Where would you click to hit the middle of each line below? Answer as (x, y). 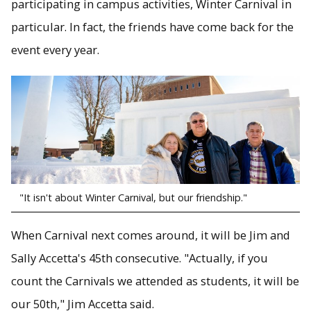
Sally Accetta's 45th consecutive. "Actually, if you (140, 258)
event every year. (55, 50)
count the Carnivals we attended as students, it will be (155, 281)
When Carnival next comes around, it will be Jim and (151, 235)
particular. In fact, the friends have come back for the (152, 27)
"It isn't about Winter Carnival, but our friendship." (132, 197)
